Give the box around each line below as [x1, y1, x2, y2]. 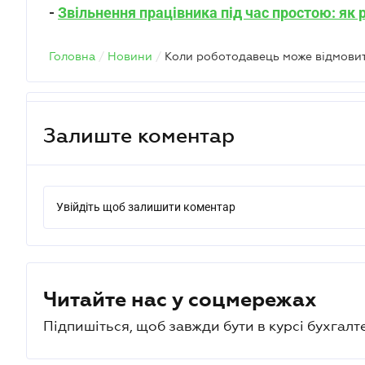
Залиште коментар [43, 123, 235, 147]
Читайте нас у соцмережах [43, 288, 317, 310]
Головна [49, 50, 95, 63]
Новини [108, 50, 152, 63]
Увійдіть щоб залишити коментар [56, 200, 235, 213]
